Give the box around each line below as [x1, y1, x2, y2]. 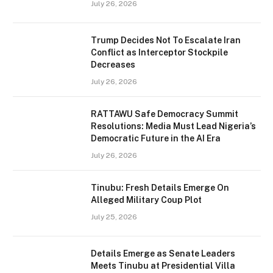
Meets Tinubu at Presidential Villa [91, 261, 235, 271]
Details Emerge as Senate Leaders [91, 249, 235, 259]
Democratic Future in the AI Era [91, 133, 221, 144]
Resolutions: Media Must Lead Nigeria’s [91, 121, 256, 132]
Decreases [91, 60, 135, 70]
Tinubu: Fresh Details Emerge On [91, 183, 229, 193]
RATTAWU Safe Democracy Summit [91, 109, 238, 119]
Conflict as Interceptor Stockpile [91, 48, 228, 58]
